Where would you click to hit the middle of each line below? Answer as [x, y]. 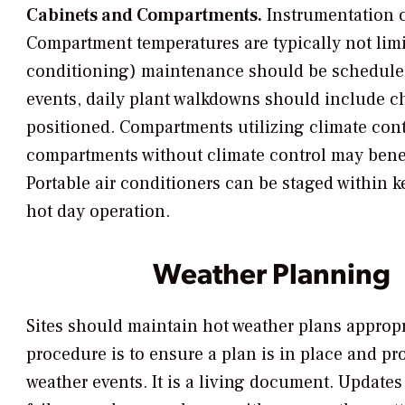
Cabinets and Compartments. [144, 15]
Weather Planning [271, 272]
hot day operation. [98, 211]
